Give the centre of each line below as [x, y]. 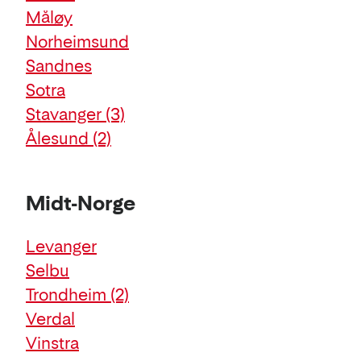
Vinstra [52, 343]
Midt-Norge [81, 203]
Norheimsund [77, 41]
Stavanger [66, 114]
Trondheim [68, 295]
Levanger [61, 246]
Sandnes [59, 66]
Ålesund [59, 138]
